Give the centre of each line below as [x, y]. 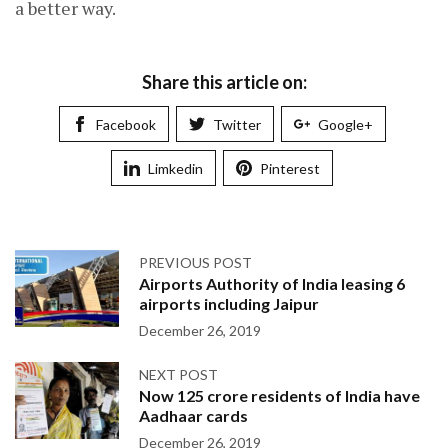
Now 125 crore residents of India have [279, 395]
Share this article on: [224, 82]
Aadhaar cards [193, 415]
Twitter [236, 124]
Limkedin [175, 168]
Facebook [125, 124]
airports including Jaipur [229, 303]
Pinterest [290, 168]
